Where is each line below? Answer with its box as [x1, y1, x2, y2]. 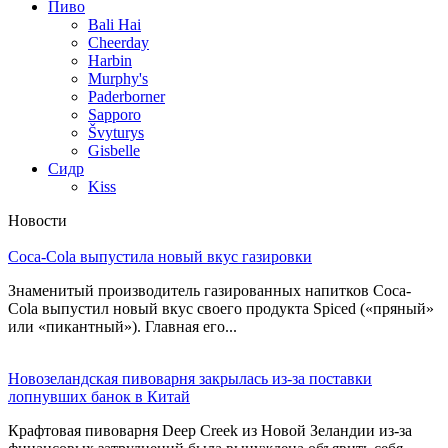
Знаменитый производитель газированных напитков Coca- [8, 281, 411, 299]
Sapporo [88, 105, 141, 123]
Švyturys [88, 123, 144, 141]
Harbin [88, 51, 132, 69]
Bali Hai [88, 15, 141, 33]
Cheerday [88, 33, 149, 51]
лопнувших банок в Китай [8, 387, 190, 405]
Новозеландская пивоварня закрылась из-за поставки [8, 369, 372, 387]
